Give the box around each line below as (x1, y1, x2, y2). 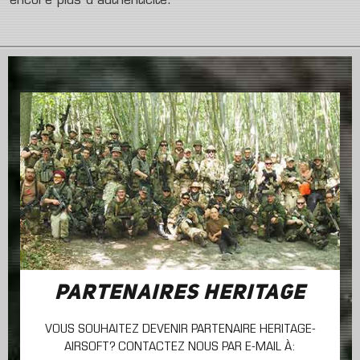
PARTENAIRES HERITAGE (55, 283, 305, 305)
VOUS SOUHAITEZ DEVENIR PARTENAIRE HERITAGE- (44, 323, 316, 337)
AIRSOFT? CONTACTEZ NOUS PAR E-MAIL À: (64, 341, 296, 354)
